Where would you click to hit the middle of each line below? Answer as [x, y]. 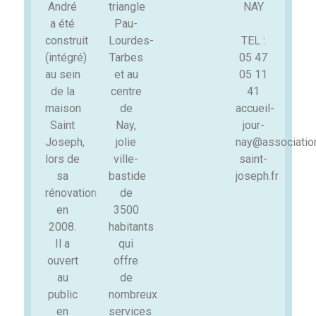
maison [63, 108]
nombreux [133, 294]
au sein [62, 74]
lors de [63, 159]
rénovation [71, 193]
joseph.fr [257, 176]
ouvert [62, 261]
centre [126, 91]
